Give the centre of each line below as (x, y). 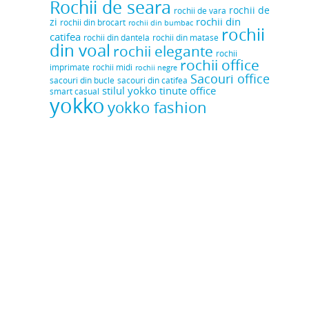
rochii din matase (186, 38)
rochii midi (113, 68)
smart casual (75, 92)
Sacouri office (230, 79)
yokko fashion (158, 108)
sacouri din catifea (153, 81)
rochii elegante (163, 51)
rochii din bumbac (161, 23)
